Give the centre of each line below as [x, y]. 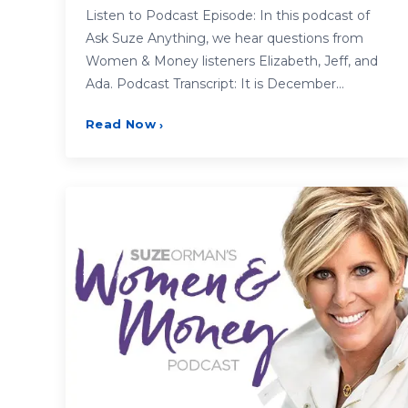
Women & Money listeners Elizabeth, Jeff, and [232, 61]
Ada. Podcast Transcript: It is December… [215, 84]
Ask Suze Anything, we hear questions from [224, 39]
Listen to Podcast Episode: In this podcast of [228, 16]
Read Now [121, 124]
